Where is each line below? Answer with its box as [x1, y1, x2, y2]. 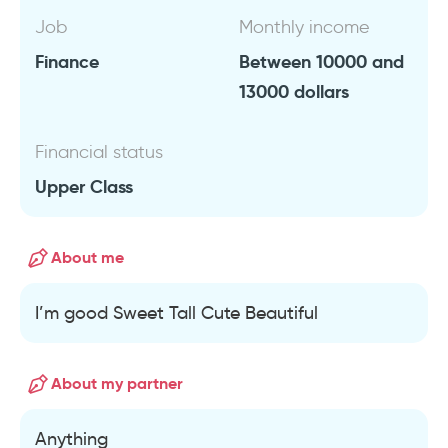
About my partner [51, 373, 183, 394]
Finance [35, 50, 99, 73]
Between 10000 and [239, 50, 404, 73]
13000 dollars [239, 80, 349, 103]
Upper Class [35, 175, 133, 198]
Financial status [35, 141, 163, 163]
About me [51, 247, 124, 268]
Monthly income [239, 16, 370, 38]
